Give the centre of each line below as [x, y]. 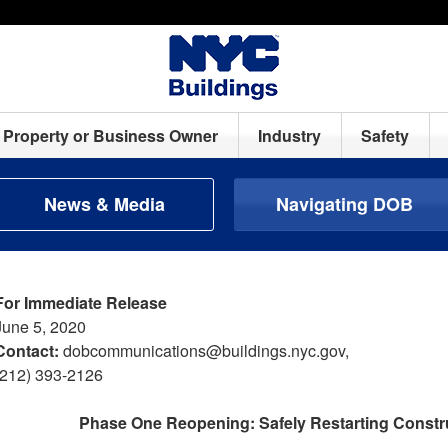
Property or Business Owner [111, 135]
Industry [290, 135]
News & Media [104, 204]
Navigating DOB [344, 204]
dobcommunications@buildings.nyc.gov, [204, 350]
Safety [385, 135]
